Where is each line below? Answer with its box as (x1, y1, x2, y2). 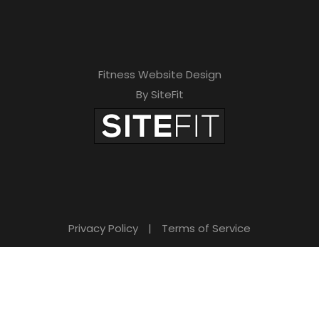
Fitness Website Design (98, 66, 221, 82)
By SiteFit (135, 86, 184, 102)
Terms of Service (162, 220, 251, 236)
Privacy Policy (68, 220, 138, 236)
